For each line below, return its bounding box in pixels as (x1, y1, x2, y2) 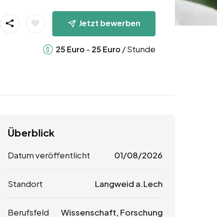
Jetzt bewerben (78, 17, 140, 28)
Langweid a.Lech (94, 178, 163, 189)
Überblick (8, 126, 54, 139)
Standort (8, 178, 43, 189)
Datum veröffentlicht (8, 150, 90, 161)
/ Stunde (120, 43, 155, 54)
